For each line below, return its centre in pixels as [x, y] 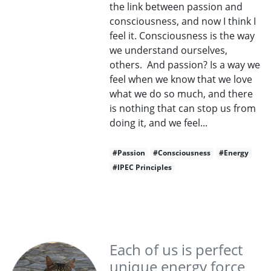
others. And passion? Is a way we [185, 65]
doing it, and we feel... [158, 123]
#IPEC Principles [142, 167]
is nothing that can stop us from [183, 108]
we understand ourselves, [168, 50]
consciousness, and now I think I [183, 21]
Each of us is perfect [176, 250]
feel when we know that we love [181, 79]
